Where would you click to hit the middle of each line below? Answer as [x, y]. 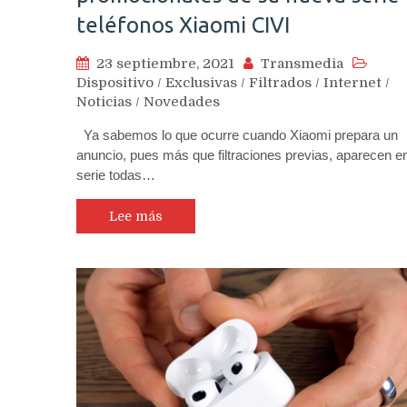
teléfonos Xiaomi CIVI [183, 25]
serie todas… [116, 175]
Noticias [104, 102]
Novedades [182, 102]
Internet [352, 83]
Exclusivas [201, 83]
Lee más [136, 217]
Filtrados [280, 83]
